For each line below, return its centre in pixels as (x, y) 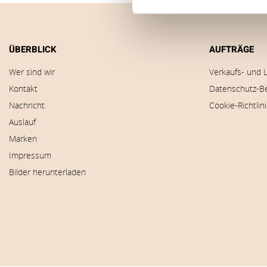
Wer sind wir (32, 72)
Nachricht (27, 105)
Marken (23, 139)
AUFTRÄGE (232, 49)
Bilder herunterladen (47, 172)
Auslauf (22, 122)
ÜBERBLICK (33, 49)
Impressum (30, 155)
